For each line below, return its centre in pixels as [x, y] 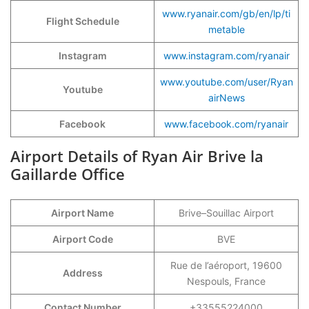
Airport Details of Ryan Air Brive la [137, 156]
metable [226, 29]
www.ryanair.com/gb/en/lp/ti [226, 13]
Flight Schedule [82, 21]
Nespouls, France [226, 281]
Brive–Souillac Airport [226, 213]
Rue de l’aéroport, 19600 [226, 265]
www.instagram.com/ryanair [226, 56]
